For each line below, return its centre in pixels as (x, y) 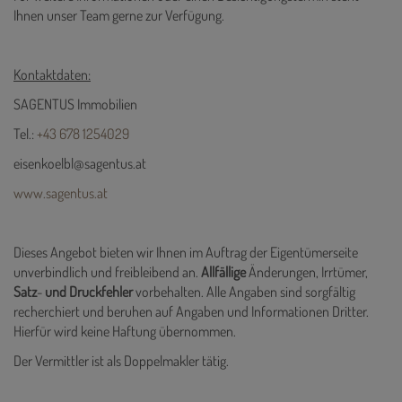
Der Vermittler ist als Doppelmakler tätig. (121, 361)
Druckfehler (101, 292)
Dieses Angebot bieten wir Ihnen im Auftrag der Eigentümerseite (186, 253)
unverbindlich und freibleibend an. (107, 272)
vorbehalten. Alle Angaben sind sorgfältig (244, 292)
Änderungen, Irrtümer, (307, 272)
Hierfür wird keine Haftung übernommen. (126, 332)
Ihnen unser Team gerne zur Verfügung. (119, 16)
